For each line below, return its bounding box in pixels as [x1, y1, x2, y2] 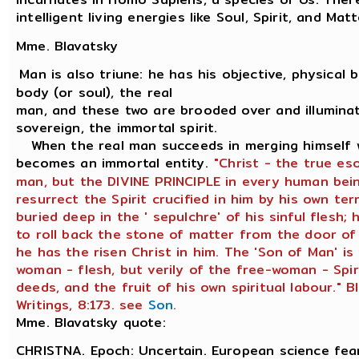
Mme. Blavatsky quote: [16, 312, 166, 333]
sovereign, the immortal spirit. [16, 117, 218, 138]
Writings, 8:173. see [16, 294, 148, 315]
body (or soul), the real [16, 82, 173, 103]
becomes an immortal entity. [16, 152, 208, 173]
